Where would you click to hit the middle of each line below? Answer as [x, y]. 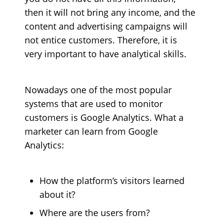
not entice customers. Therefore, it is [101, 40]
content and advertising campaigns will [106, 26]
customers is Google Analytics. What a [104, 117]
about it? [57, 194]
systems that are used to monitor [93, 103]
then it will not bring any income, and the [110, 12]
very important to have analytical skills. [105, 54]
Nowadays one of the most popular [98, 90]
